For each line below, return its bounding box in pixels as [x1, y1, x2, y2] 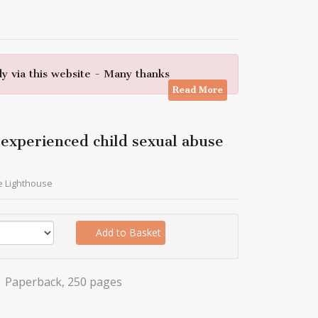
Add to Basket [92, 226, 161, 239]
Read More [172, 84, 223, 95]
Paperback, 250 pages [1, 274, 122, 290]
